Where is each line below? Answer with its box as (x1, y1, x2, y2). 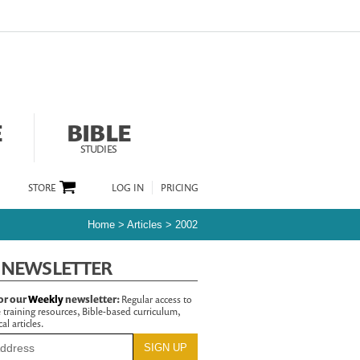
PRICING (160, 180, 198, 194)
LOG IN (111, 180, 144, 194)
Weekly (28, 292, 63, 306)
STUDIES (80, 142, 117, 156)
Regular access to (121, 292, 192, 306)
